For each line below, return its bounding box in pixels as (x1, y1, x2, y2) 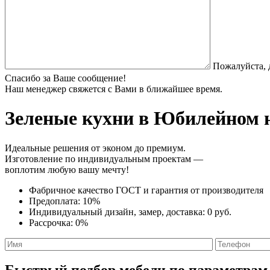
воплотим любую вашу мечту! (5, 164, 129, 175)
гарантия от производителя (151, 184, 263, 195)
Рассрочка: (29, 217, 75, 228)
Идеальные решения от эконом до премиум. (5, 142, 186, 153)
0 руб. (207, 206, 231, 217)
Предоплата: (29, 195, 83, 206)
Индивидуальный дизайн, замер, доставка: (29, 206, 207, 217)
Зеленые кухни (5, 107, 134, 130)
